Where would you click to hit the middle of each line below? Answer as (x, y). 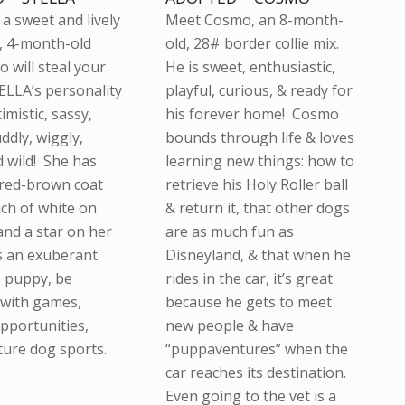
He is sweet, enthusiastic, (250, 67)
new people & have (229, 326)
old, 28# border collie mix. (254, 44)
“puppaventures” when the (256, 349)
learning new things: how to (259, 161)
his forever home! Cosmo (252, 114)
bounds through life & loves (259, 138)
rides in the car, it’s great (249, 279)
